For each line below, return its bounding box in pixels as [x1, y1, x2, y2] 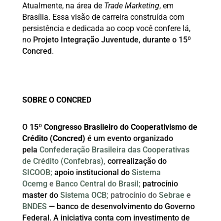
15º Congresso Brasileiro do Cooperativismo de [29, 122, 197, 132]
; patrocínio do [106, 190, 159, 200]
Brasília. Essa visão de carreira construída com [22, 12, 184, 22]
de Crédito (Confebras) [22, 156, 104, 166]
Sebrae [158, 190, 184, 200]
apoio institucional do [54, 167, 132, 177]
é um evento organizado [85, 133, 173, 143]
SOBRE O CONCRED [22, 95, 91, 105]
